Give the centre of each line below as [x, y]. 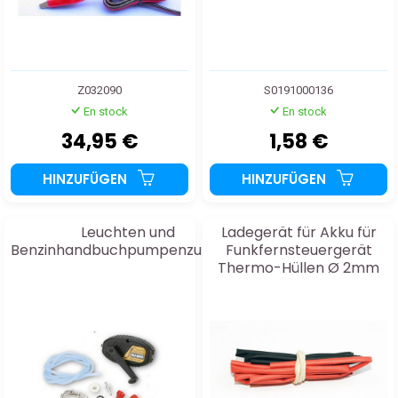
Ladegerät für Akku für [298, 232]
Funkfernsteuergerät [298, 250]
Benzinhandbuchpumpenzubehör [127, 250]
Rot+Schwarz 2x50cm [298, 285]
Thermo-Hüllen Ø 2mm [298, 267]
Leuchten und [127, 232]
